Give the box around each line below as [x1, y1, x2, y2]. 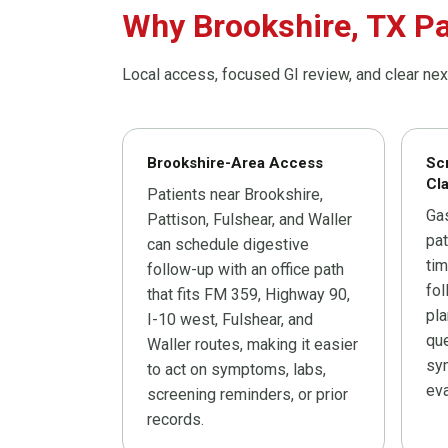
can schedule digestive [147, 235, 309, 255]
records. [147, 410, 204, 430]
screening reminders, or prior [147, 385, 348, 405]
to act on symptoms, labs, [147, 360, 326, 380]
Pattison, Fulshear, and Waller [147, 210, 352, 230]
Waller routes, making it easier [147, 335, 358, 355]
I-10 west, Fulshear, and [147, 310, 313, 330]
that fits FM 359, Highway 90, [147, 285, 350, 305]
